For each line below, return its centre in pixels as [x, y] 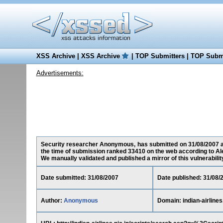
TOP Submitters [160, 56]
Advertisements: [60, 73]
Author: [52, 201]
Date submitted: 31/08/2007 [79, 178]
